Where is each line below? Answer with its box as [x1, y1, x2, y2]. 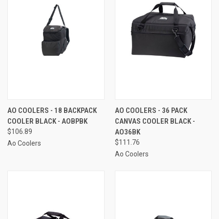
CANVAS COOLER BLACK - [114, 116, 195, 126]
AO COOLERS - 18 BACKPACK [7, 106, 97, 115]
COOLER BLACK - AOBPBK [7, 116, 88, 126]
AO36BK [114, 127, 140, 136]
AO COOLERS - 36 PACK [114, 106, 187, 115]
